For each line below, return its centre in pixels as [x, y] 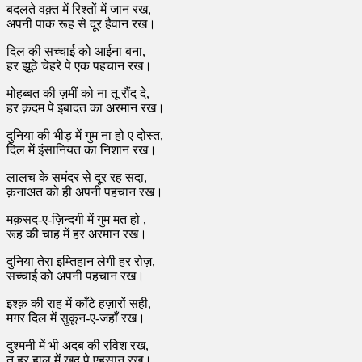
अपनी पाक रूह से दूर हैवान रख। [81, 24]
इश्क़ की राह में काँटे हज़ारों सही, [79, 304]
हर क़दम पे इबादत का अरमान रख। [86, 108]
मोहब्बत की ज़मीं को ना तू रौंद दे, [78, 94]
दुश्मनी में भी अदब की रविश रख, [78, 346]
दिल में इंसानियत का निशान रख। [82, 150]
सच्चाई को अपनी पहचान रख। [76, 276]
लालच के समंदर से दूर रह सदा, [77, 178]
